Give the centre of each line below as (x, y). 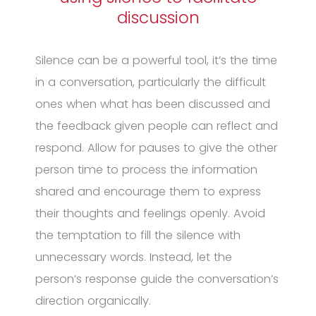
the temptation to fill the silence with (138, 235)
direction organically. (93, 301)
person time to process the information (146, 170)
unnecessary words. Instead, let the (134, 257)
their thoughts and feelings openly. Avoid (150, 213)
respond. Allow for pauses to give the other (156, 148)
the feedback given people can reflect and (157, 126)
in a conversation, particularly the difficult (151, 82)
